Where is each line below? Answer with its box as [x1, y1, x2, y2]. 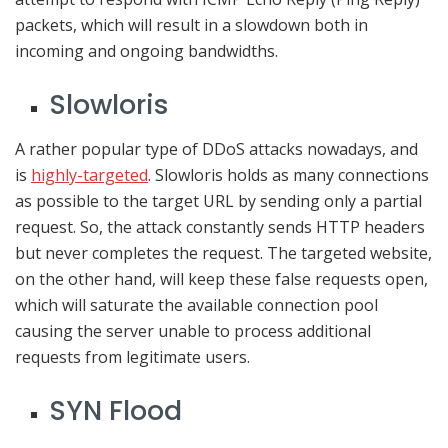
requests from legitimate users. [15, 346, 250, 369]
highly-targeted [31, 164, 148, 187]
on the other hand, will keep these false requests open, [15, 268, 428, 291]
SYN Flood [49, 390, 183, 430]
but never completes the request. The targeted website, [15, 242, 432, 265]
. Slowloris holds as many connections [148, 164, 429, 187]
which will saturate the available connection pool [15, 294, 378, 317]
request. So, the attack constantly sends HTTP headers [15, 216, 425, 239]
